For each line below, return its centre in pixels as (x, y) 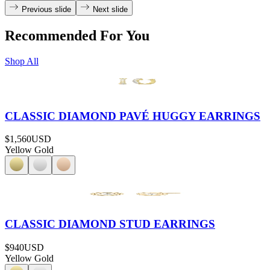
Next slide (110, 10)
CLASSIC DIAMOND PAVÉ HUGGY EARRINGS (133, 116)
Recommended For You (77, 36)
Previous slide (46, 10)
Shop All (22, 61)
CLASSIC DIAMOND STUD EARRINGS (110, 224)
